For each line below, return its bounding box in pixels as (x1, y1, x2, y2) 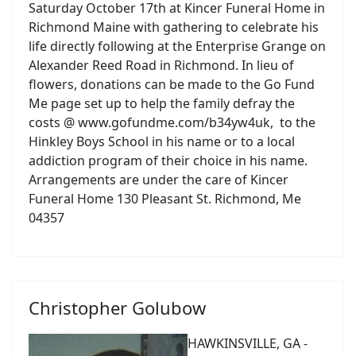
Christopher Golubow (29, 296, 206, 319)
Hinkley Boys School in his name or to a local (29, 133, 295, 150)
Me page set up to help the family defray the (29, 95, 295, 112)
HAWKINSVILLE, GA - (188, 335, 308, 352)
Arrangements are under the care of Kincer (29, 171, 288, 188)
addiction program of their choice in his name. (29, 152, 308, 169)
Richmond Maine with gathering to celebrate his (29, 18, 319, 36)
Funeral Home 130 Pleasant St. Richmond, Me (29, 190, 301, 207)
